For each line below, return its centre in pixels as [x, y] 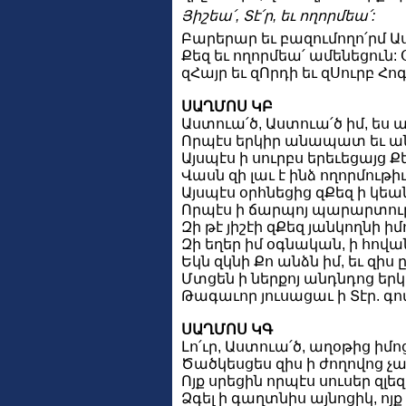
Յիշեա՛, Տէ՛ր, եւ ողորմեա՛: [278, 16]
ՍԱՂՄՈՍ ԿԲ [227, 106]
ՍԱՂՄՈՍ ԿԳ [227, 329]
